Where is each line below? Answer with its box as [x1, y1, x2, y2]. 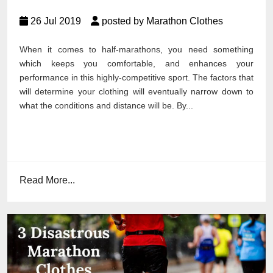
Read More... [19, 174, 75, 185]
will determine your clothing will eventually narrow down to [19, 86, 253, 96]
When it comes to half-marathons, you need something [19, 44, 253, 54]
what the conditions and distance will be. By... [19, 100, 193, 110]
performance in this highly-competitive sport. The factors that [19, 72, 253, 82]
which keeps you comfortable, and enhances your [19, 58, 253, 68]
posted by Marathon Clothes [99, 15, 223, 26]
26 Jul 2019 [28, 15, 91, 26]
